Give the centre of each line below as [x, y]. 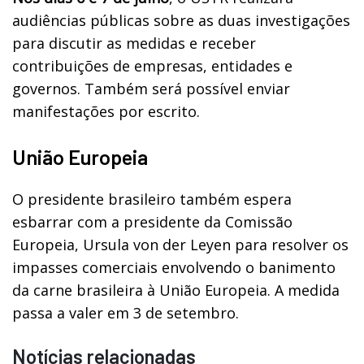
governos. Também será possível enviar [151, 89]
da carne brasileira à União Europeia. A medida [176, 290]
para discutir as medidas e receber [134, 43]
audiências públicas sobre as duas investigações [181, 21]
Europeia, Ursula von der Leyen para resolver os [180, 245]
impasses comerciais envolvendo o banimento [174, 268]
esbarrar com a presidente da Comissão [152, 222]
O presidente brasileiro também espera [152, 199]
